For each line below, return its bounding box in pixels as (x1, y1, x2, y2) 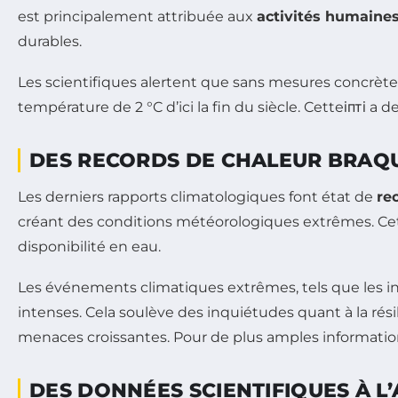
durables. (18, 32, 82, 50)
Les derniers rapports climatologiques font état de (18, 187, 377, 205)
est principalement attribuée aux (18, 7, 257, 25)
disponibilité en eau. (18, 237, 161, 255)
